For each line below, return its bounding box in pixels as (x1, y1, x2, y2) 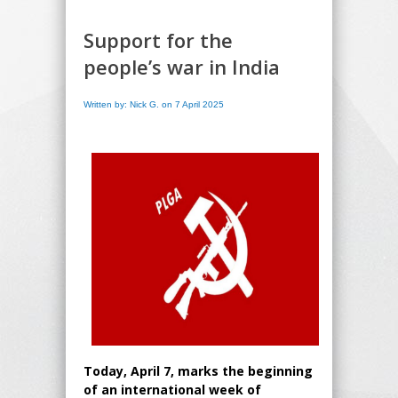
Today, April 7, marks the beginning (84, 362, 313, 379)
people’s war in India (84, 52, 280, 80)
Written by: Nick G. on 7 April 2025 (84, 99, 224, 109)
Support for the (84, 26, 233, 53)
